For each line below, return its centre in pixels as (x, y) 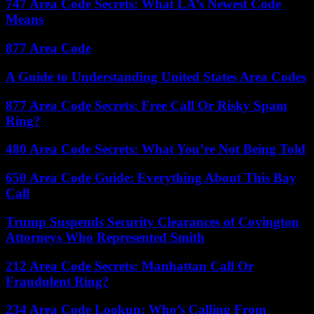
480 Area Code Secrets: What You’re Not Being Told (156, 149)
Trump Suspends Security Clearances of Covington (152, 221)
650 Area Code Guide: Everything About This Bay (151, 178)
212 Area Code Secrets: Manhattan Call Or (130, 266)
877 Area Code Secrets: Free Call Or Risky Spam (146, 105)
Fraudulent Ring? (57, 281)
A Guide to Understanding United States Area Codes (156, 76)
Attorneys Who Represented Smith (105, 237)
